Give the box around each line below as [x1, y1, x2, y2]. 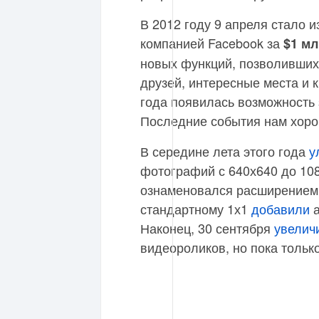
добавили [251, 199, 310, 218]
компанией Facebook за [140, 33, 283, 52]
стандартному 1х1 [140, 199, 251, 218]
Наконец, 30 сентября [140, 219, 274, 237]
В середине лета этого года [140, 142, 309, 160]
